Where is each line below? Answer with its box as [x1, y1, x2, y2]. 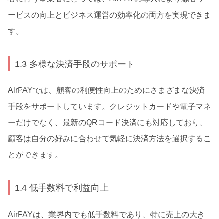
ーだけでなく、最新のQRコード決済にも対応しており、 [8, 118, 207, 127]
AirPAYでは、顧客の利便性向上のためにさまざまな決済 [8, 86, 205, 95]
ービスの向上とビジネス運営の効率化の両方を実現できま [8, 10, 211, 19]
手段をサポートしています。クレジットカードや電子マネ [8, 102, 211, 111]
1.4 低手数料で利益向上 [15, 182, 109, 193]
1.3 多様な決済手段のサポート [15, 58, 135, 69]
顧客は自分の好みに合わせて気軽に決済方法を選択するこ [8, 134, 211, 143]
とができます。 [8, 151, 63, 159]
